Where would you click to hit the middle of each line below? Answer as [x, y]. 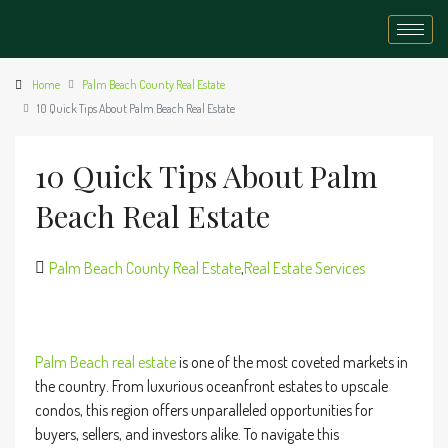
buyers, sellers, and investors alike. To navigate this [187, 434]
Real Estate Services [304, 268]
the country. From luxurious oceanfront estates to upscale [211, 386]
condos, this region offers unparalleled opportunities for [204, 410]
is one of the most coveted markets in [292, 362]
